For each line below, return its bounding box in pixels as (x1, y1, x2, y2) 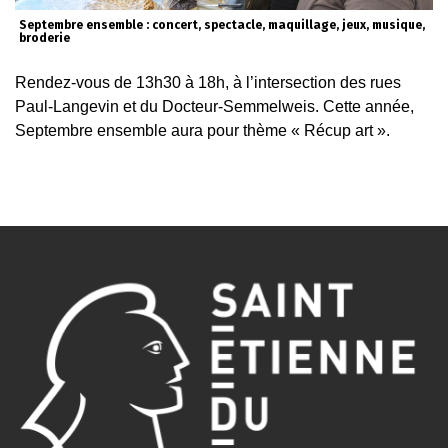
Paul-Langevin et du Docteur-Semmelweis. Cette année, (15, 97, 414, 115)
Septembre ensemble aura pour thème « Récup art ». (15, 121, 390, 139)
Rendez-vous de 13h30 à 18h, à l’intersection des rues (15, 73, 401, 91)
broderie (19, 30, 70, 45)
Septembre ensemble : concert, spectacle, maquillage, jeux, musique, (19, 17, 425, 32)
